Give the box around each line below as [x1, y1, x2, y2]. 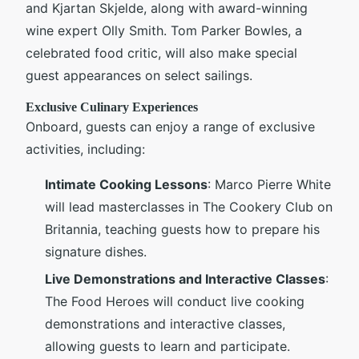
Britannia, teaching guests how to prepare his [45, 220, 320, 237]
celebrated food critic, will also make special [26, 44, 297, 61]
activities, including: [26, 140, 145, 157]
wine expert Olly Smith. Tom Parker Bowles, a [26, 22, 302, 38]
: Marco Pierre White [208, 175, 331, 192]
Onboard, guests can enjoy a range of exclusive [26, 118, 315, 135]
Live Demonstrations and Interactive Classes [45, 271, 325, 288]
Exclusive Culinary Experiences [26, 99, 198, 114]
